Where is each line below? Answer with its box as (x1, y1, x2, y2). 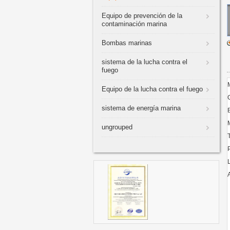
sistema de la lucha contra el (102, 58, 187, 66)
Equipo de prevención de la (102, 12, 182, 20)
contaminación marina (102, 20, 167, 28)
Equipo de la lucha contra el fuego (102, 85, 203, 93)
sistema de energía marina (102, 104, 181, 112)
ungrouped (102, 123, 132, 131)
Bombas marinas (102, 39, 152, 47)
